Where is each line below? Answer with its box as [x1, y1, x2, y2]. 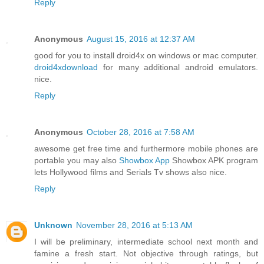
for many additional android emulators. [98, 62, 258, 72]
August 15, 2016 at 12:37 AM [87, 34, 195, 44]
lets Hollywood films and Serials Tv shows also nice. [34, 167, 227, 177]
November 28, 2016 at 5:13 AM [76, 220, 193, 230]
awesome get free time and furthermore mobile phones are [34, 144, 258, 154]
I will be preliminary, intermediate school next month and [34, 237, 258, 247]
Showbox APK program [170, 156, 258, 166]
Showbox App [119, 156, 170, 166]
